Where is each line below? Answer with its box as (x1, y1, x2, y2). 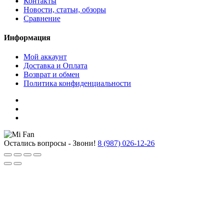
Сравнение (24, 14, 60, 23)
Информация (4, 33, 51, 42)
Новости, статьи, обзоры (24, 5, 106, 14)
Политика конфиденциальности (24, 79, 131, 88)
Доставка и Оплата (24, 61, 87, 70)
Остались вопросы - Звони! (4, 139, 96, 148)
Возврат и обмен (24, 70, 80, 79)
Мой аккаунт (24, 53, 67, 61)
